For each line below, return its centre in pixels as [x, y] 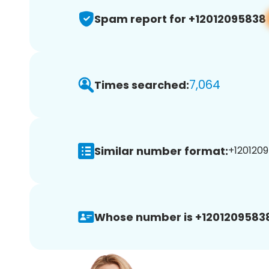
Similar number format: [161, 151]
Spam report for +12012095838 [180, 19]
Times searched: [142, 85]
